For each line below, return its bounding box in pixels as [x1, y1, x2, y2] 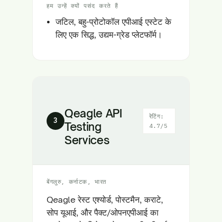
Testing [64, 120, 102, 133]
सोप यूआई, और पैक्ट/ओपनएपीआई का [47, 207, 159, 218]
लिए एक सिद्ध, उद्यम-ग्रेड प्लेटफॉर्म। [55, 29, 162, 40]
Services [64, 133, 110, 147]
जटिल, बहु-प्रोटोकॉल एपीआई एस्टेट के [55, 16, 171, 27]
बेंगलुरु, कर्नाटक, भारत [47, 178, 107, 185]
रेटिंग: [149, 112, 164, 120]
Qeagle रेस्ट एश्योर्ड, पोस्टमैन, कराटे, [47, 194, 163, 205]
